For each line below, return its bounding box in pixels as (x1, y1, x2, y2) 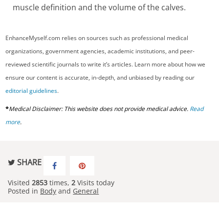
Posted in (8, 186, 41, 196)
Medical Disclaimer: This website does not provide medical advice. (9, 105, 190, 113)
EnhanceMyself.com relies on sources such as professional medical (5, 33, 189, 42)
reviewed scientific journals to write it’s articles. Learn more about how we (5, 60, 206, 68)
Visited (8, 178, 32, 187)
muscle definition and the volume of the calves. (13, 2, 186, 13)
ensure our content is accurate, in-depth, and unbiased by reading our (5, 73, 195, 82)
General (73, 186, 99, 196)
